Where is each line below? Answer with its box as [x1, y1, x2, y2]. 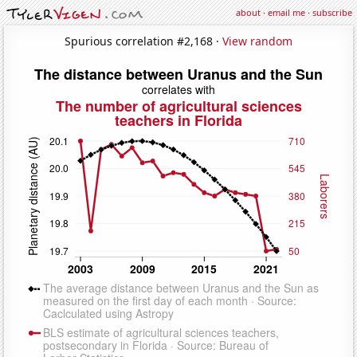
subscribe [312, 6, 352, 18]
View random [222, 33, 292, 49]
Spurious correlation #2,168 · [65, 33, 222, 49]
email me [268, 6, 305, 18]
